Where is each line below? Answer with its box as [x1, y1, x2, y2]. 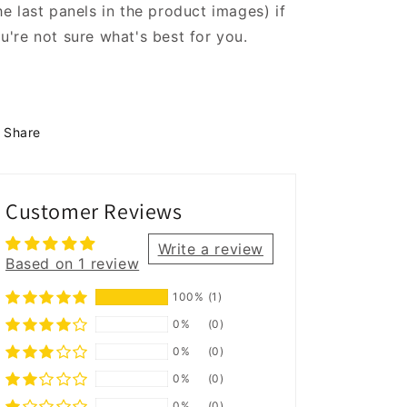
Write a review [157, 240, 263, 258]
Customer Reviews [5, 196, 183, 225]
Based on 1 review [5, 254, 140, 273]
